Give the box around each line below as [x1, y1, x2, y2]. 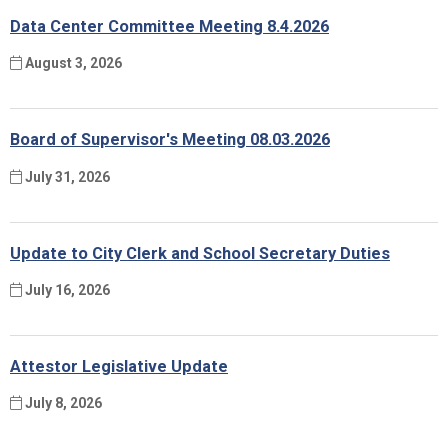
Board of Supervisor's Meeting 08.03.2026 [10, 130, 330, 150]
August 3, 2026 [22, 55, 122, 72]
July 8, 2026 [22, 395, 102, 412]
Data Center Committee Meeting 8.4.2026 [10, 16, 329, 36]
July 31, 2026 [22, 168, 110, 185]
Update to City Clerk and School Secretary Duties [10, 243, 390, 263]
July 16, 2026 [22, 282, 110, 299]
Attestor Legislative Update [10, 357, 228, 377]
